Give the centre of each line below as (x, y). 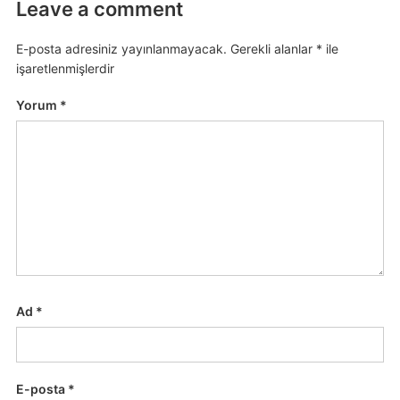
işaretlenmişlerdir (65, 69)
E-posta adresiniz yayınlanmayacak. (121, 49)
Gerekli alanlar (273, 49)
